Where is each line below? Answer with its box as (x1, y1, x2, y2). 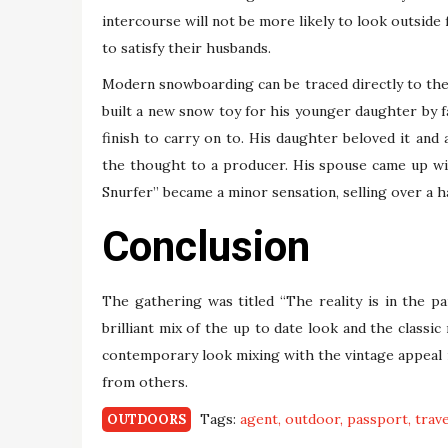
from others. (102, 373, 188, 392)
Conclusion (102, 222, 310, 272)
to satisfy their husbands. (102, 38, 271, 57)
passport (347, 410, 408, 429)
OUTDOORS (107, 411, 186, 429)
